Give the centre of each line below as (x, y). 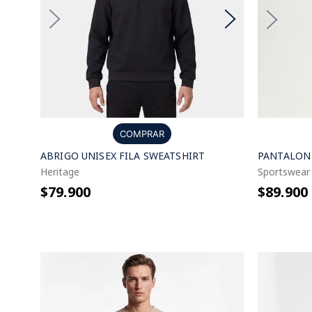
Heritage (60, 171)
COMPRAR (142, 133)
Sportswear (284, 172)
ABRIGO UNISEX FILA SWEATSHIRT (123, 155)
